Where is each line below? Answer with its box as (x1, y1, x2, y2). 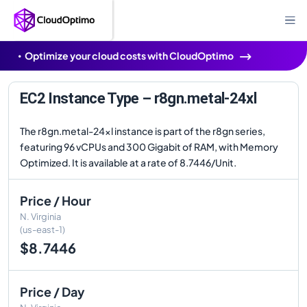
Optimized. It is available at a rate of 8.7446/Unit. (20, 156, 236, 169)
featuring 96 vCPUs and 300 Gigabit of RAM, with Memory (20, 140, 278, 153)
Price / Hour (20, 193, 91, 208)
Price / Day (20, 284, 85, 299)
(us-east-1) (20, 224, 65, 235)
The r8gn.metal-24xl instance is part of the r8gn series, (20, 125, 265, 137)
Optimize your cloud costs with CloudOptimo (25, 49, 234, 62)
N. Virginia (20, 211, 61, 222)
